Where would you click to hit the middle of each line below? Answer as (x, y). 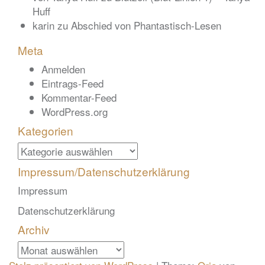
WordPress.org (75, 112)
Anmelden (63, 69)
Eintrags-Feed (72, 83)
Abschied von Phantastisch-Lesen (146, 25)
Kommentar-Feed (79, 98)
